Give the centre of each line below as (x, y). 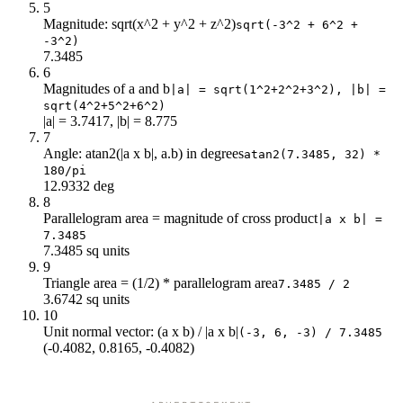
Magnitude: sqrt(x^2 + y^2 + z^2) (139, 23)
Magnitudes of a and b (107, 88)
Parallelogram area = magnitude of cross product (180, 218)
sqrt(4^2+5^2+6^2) (104, 105)
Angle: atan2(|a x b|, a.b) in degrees (143, 153)
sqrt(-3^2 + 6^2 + (297, 24)
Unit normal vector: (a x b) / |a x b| (141, 331)
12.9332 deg (79, 185)
